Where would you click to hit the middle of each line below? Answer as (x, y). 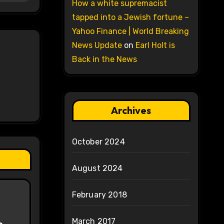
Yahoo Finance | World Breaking (130, 31)
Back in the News (104, 59)
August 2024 (97, 168)
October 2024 (98, 142)
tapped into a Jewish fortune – (130, 17)
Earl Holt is (155, 45)
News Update (97, 45)
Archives (131, 110)
